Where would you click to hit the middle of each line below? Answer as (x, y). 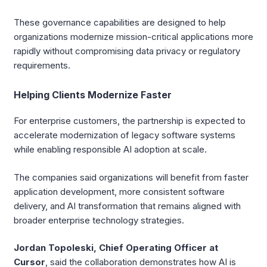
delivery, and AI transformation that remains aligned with (127, 206)
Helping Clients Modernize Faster (93, 95)
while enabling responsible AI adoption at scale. (110, 150)
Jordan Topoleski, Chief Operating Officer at (116, 248)
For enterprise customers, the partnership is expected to (130, 121)
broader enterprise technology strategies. (99, 220)
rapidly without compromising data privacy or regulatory (127, 51)
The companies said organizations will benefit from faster (131, 177)
